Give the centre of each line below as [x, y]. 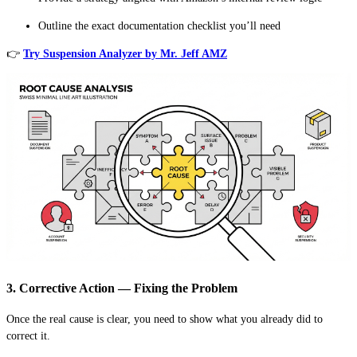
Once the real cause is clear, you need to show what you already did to [165, 320]
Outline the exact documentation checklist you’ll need [159, 25]
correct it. [28, 336]
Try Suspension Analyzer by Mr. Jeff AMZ [125, 53]
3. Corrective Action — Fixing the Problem [122, 288]
